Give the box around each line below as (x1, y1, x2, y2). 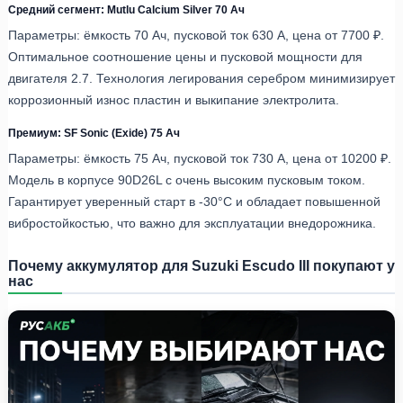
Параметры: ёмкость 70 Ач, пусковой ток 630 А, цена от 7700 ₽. (8, 27, 384, 42)
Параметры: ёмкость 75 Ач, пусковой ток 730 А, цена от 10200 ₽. (8, 150, 391, 166)
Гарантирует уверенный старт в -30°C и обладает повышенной (8, 193, 381, 209)
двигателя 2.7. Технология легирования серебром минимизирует (8, 70, 395, 85)
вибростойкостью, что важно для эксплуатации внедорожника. (8, 215, 376, 230)
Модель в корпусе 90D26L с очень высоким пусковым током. (8, 172, 365, 187)
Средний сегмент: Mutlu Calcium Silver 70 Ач (8, 3, 245, 15)
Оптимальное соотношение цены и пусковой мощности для (8, 49, 363, 64)
